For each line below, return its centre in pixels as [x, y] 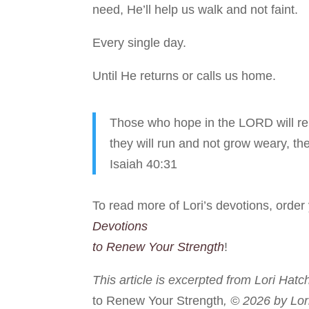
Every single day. [140, 43]
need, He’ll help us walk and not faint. [196, 10]
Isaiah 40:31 [144, 165]
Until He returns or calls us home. [185, 76]
